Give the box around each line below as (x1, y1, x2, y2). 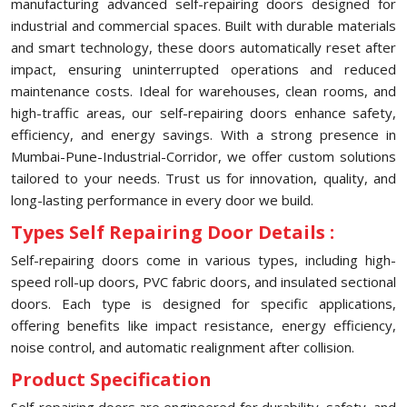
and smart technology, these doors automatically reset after (11, 38, 396, 56)
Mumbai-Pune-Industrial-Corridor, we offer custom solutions (11, 147, 396, 165)
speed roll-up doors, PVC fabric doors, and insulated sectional (11, 273, 396, 291)
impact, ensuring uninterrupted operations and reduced (11, 60, 396, 78)
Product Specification (11, 367, 212, 392)
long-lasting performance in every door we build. (11, 191, 313, 209)
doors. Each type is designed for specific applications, (11, 294, 396, 313)
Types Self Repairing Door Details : (11, 220, 334, 244)
